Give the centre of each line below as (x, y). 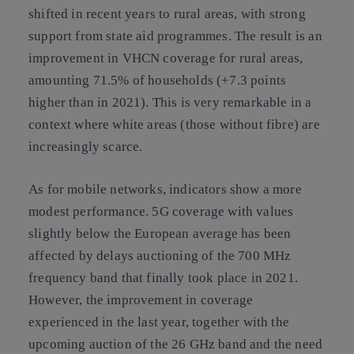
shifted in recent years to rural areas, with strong (167, 14)
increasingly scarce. (86, 147)
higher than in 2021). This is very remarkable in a (170, 103)
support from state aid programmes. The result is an (175, 36)
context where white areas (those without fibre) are (174, 125)
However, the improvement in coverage (141, 299)
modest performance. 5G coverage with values (161, 211)
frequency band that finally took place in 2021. (163, 277)
